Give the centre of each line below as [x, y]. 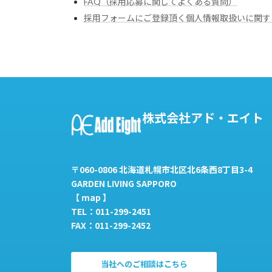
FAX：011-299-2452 [111, 225]
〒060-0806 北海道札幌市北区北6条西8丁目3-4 [162, 169]
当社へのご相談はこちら [144, 264]
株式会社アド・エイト [202, 117]
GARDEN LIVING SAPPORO [124, 183]
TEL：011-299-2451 [111, 211]
